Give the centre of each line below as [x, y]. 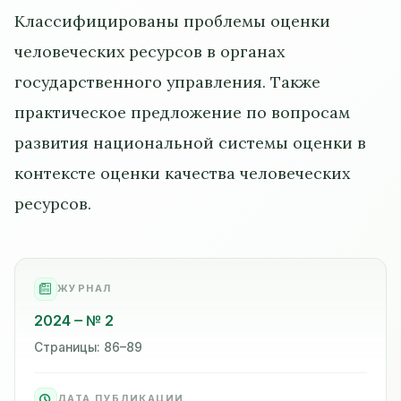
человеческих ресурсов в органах [149, 51]
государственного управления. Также [167, 81]
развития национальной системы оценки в [190, 142]
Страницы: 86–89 [88, 347]
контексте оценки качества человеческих [182, 173]
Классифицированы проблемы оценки [172, 21]
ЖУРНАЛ [84, 289]
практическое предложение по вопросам [182, 112]
